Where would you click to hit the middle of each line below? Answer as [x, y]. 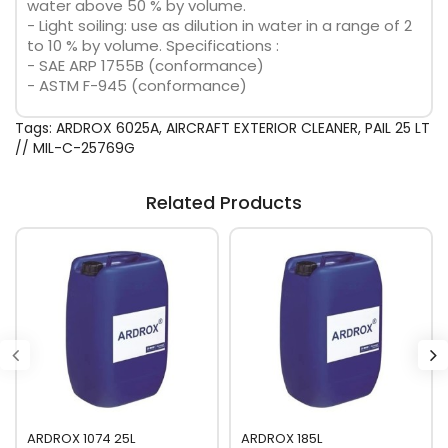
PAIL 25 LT [397, 128]
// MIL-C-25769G [75, 148]
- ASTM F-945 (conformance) [137, 85]
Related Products [224, 202]
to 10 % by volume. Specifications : [153, 45]
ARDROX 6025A [107, 128]
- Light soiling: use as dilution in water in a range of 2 [219, 25]
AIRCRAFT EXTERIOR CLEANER [262, 128]
